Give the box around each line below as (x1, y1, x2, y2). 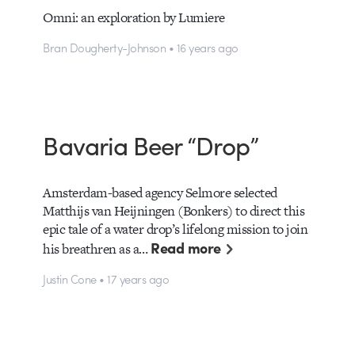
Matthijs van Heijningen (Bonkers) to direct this (43, 200, 305, 220)
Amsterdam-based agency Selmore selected (43, 182, 277, 202)
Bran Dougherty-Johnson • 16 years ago (43, 39, 239, 56)
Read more (151, 236, 221, 258)
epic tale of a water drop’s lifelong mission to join (43, 219, 308, 239)
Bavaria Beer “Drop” (43, 127, 258, 163)
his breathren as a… (43, 239, 151, 258)
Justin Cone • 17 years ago (43, 270, 170, 288)
